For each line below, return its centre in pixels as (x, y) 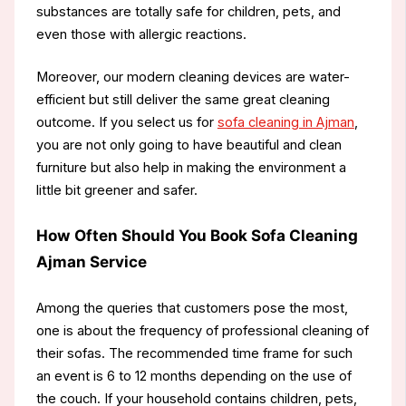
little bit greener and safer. (116, 190)
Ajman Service (91, 261)
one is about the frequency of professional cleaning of (202, 331)
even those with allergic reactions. (141, 35)
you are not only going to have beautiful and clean (188, 145)
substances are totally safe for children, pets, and (188, 12)
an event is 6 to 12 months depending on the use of (193, 377)
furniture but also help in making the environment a (191, 167)
